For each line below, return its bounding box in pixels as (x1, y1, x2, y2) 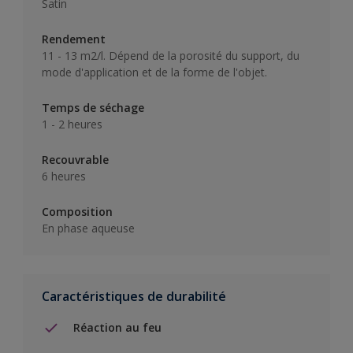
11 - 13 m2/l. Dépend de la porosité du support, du (42, 47, 299, 63)
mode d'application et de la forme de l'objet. (42, 64, 267, 80)
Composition (42, 203, 113, 219)
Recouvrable (42, 151, 109, 167)
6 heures (42, 168, 86, 184)
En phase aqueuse (42, 220, 135, 236)
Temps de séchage (42, 99, 144, 115)
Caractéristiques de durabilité (42, 287, 226, 305)
